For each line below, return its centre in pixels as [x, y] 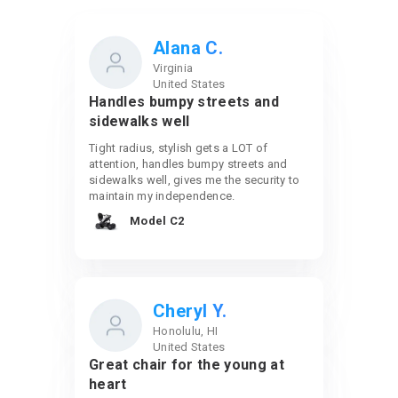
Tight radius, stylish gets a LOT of [179, 148]
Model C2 [157, 221]
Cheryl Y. [190, 311]
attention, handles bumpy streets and [188, 164]
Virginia [173, 68]
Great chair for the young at [187, 365]
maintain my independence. [162, 196]
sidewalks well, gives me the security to [195, 180]
